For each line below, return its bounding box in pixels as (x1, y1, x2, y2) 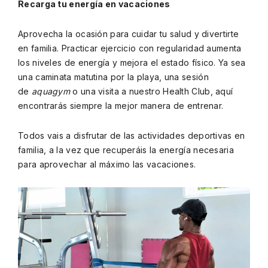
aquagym (31, 86, 71, 96)
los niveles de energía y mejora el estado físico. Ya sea (18, 57, 246, 68)
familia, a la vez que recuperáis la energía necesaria (18, 145, 234, 155)
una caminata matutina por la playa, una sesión (18, 72, 209, 82)
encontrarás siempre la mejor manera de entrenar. (18, 100, 224, 111)
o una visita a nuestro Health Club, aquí (70, 86, 233, 96)
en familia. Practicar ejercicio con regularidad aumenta (18, 43, 242, 53)
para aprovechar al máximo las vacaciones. (18, 159, 196, 169)
